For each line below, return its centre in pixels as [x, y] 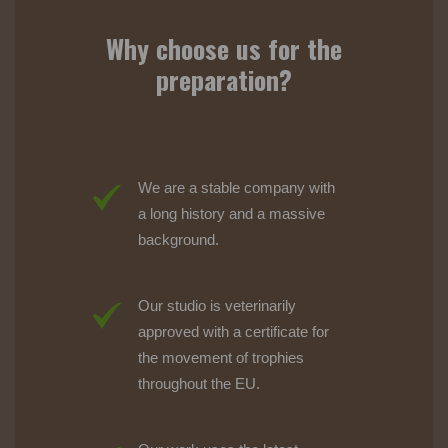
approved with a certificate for [233, 331]
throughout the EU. [199, 383]
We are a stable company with [236, 187]
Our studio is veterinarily [217, 305]
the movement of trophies [221, 357]
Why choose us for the [224, 48]
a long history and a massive [231, 213]
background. [178, 239]
